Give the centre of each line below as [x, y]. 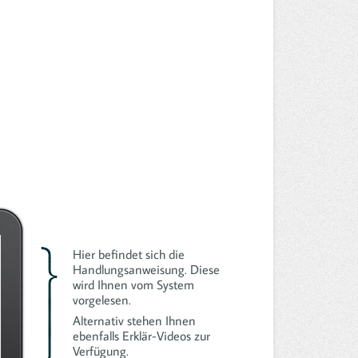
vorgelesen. [101, 300]
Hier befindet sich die [128, 255]
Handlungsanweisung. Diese [146, 270]
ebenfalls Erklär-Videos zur [141, 335]
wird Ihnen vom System [133, 285]
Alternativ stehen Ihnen [134, 320]
